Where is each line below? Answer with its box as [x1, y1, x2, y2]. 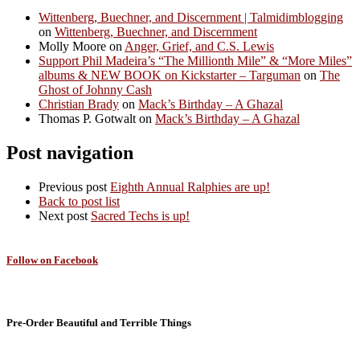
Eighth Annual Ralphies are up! [110, 179, 270, 194]
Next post [39, 208, 88, 223]
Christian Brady [39, 96, 119, 111]
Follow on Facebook [6, 253, 98, 266]
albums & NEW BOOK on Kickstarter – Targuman [39, 67, 301, 82]
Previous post [39, 179, 107, 194]
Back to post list [39, 194, 120, 208]
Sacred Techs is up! [91, 208, 190, 223]
